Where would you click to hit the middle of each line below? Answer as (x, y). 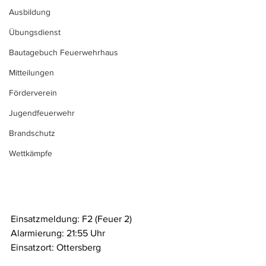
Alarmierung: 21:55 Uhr (58, 233)
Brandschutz (32, 133)
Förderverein (33, 93)
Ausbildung (30, 12)
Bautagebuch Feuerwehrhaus (64, 52)
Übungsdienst (35, 32)
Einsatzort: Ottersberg (56, 247)
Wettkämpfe (31, 153)
